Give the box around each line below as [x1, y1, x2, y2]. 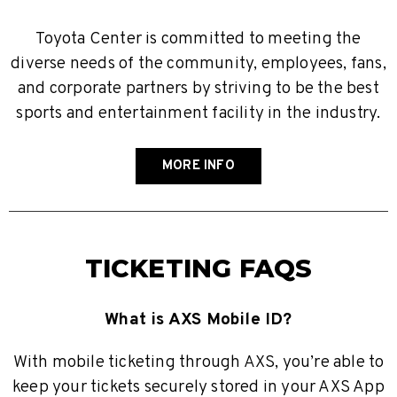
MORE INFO [162, 158, 235, 175]
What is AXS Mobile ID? [105, 309, 292, 331]
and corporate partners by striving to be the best [18, 78, 379, 100]
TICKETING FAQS [84, 253, 313, 284]
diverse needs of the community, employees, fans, [11, 53, 386, 75]
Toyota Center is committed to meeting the [35, 28, 362, 51]
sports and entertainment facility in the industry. [16, 103, 381, 125]
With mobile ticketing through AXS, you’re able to [12, 352, 385, 374]
